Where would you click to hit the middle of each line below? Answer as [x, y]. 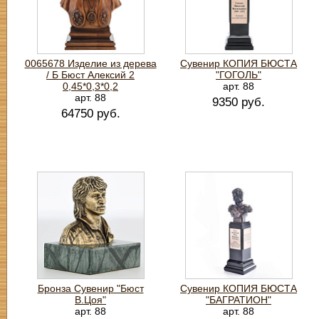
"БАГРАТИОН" [239, 300]
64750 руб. [90, 114]
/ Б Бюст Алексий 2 [90, 75]
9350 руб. [239, 102]
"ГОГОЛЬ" [239, 75]
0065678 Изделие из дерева [90, 63]
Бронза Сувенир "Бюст [90, 288]
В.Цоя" [90, 300]
